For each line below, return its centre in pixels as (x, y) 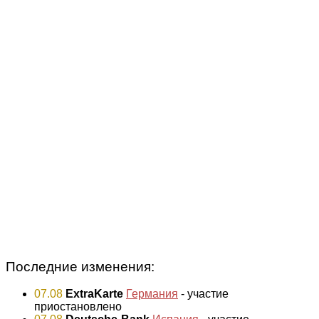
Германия (152, 294)
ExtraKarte (94, 294)
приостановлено (78, 307)
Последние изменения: (80, 266)
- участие (203, 294)
